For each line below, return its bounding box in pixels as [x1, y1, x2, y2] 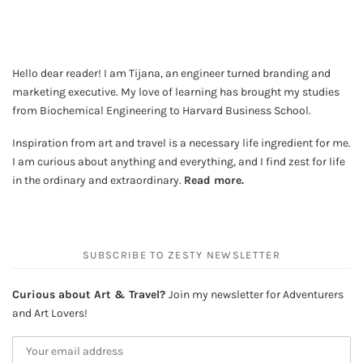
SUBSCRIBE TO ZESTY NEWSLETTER [83, 248, 280, 261]
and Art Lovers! [12, 305, 88, 320]
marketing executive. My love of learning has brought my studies [12, 84, 340, 99]
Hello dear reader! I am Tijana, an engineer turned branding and [12, 66, 331, 80]
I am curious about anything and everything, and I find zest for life [12, 155, 345, 169]
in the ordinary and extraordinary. [12, 173, 184, 188]
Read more [184, 173, 241, 188]
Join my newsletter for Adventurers [169, 287, 344, 301]
